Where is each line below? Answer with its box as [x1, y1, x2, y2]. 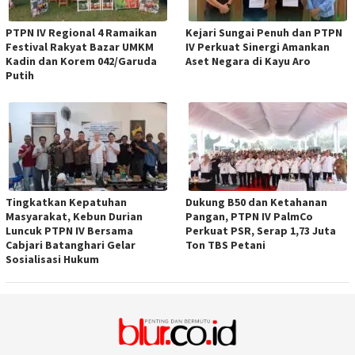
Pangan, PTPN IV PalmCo [185, 209, 313, 224]
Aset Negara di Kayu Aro [185, 54, 311, 69]
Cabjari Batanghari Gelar [6, 238, 136, 253]
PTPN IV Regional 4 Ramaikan [6, 25, 157, 40]
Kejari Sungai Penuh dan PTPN [185, 25, 342, 40]
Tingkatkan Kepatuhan [6, 195, 127, 210]
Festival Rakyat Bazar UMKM [6, 40, 154, 55]
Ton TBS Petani [185, 238, 265, 253]
